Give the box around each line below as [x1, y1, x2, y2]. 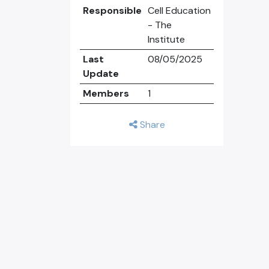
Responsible [82, 4, 142, 17]
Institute [147, 33, 185, 46]
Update [82, 67, 119, 80]
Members [82, 87, 129, 100]
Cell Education [147, 4, 211, 17]
